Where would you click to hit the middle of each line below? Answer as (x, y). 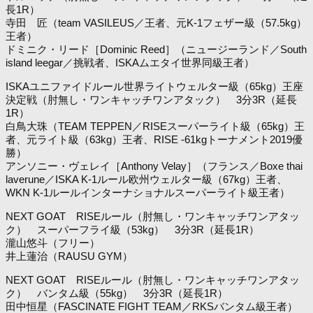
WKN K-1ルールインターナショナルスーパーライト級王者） (148, 192)
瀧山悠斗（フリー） (53, 242)
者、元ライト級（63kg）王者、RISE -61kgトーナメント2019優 (154, 139)
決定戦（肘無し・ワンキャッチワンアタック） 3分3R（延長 (151, 99)
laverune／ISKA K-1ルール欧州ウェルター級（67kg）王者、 (146, 179)
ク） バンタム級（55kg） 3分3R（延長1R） (117, 293)
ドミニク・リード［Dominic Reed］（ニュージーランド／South (156, 49)
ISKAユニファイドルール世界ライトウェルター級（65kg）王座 (154, 86)
